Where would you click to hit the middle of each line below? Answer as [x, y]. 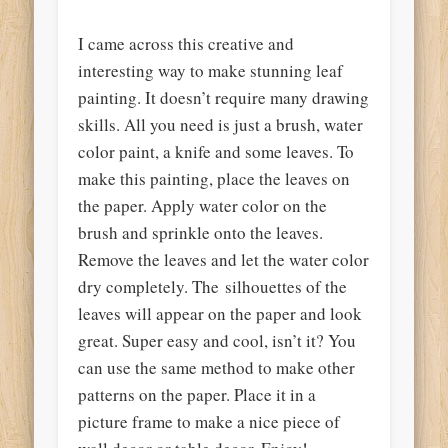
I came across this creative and [186, 43]
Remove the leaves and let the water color [224, 259]
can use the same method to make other [217, 367]
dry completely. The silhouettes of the [213, 286]
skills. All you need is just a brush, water [221, 124]
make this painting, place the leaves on [214, 178]
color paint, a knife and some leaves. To [216, 151]
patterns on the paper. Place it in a [197, 394]
